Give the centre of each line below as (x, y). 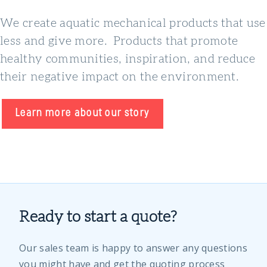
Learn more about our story (83, 114)
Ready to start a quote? (98, 216)
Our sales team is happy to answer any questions (133, 248)
